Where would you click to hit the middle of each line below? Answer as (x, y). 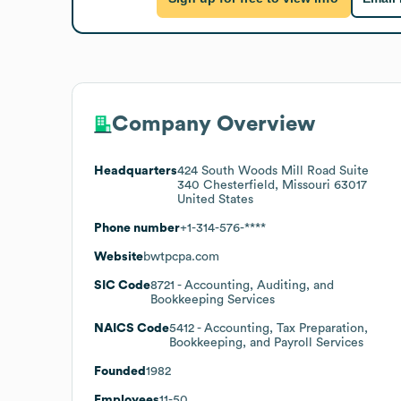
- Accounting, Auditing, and (254, 285)
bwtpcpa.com (181, 256)
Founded (120, 371)
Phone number (137, 228)
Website (119, 256)
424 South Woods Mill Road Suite (273, 171)
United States (215, 199)
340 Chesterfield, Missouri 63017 (272, 185)
